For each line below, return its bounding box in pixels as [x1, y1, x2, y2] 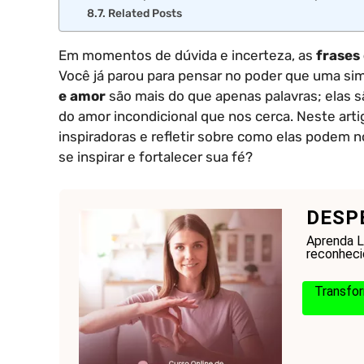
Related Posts [107, 6, 182, 20]
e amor [58, 88, 106, 105]
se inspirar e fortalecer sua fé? [58, 149, 253, 166]
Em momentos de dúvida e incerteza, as [58, 47, 316, 64]
